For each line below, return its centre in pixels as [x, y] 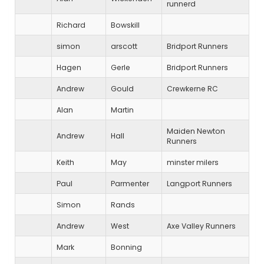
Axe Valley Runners [201, 226]
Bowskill [125, 25]
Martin [122, 110]
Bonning [126, 247]
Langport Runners [199, 184]
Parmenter [130, 184]
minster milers [193, 163]
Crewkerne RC [192, 89]
